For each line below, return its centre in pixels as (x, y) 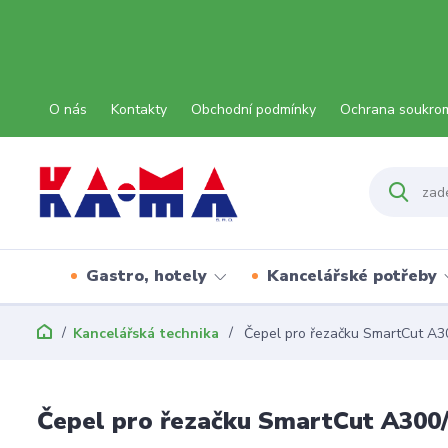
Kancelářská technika (146, 333)
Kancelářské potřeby (352, 276)
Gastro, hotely (146, 276)
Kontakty (139, 109)
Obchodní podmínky (253, 109)
